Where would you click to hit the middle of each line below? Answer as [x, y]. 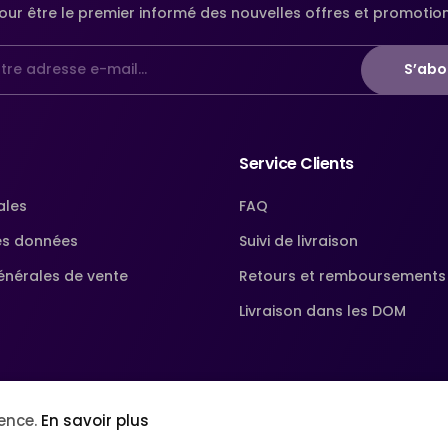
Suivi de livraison [298, 240]
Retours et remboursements [342, 275]
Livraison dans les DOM [322, 310]
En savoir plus [95, 420]
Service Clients [296, 163]
